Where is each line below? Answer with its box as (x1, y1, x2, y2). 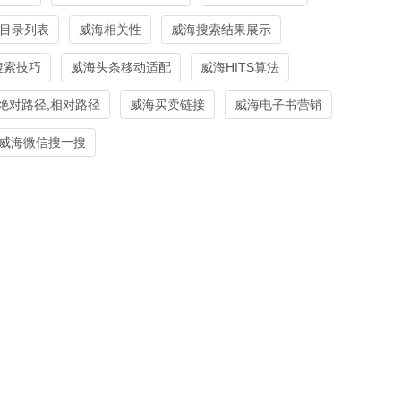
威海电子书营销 (235, 97, 322, 112)
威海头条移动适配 (71, 59, 171, 74)
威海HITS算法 (200, 59, 279, 74)
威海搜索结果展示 (171, 21, 271, 37)
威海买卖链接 (130, 97, 205, 112)
